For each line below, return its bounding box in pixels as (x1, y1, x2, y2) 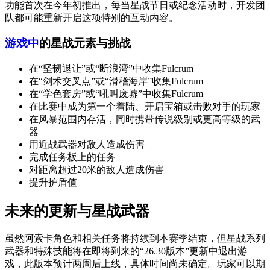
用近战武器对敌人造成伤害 (29, 139, 145, 149)
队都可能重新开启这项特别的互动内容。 (5, 12, 178, 23)
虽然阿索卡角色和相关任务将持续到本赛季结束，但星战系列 (5, 233, 265, 243)
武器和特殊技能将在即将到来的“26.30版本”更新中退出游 (5, 245, 247, 256)
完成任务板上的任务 (29, 151, 116, 162)
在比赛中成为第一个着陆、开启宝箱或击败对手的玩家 (29, 101, 260, 111)
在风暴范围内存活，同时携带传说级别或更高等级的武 (29, 113, 260, 124)
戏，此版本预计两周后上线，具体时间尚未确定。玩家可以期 (5, 258, 265, 269)
